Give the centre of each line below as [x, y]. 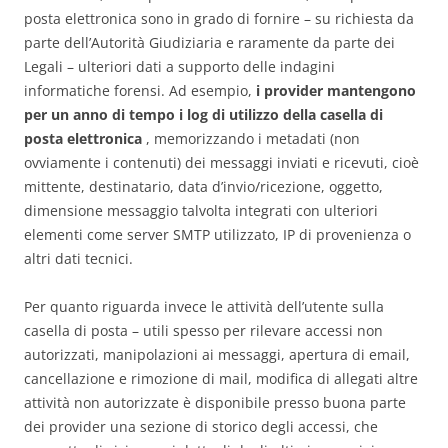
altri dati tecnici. [78, 259]
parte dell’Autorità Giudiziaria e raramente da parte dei [209, 43]
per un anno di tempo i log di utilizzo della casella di [203, 115]
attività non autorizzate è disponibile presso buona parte [215, 403]
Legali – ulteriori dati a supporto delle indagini [179, 67]
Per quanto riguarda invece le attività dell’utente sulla [204, 307]
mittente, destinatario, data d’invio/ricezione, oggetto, [203, 187]
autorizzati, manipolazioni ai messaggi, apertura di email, [217, 355]
